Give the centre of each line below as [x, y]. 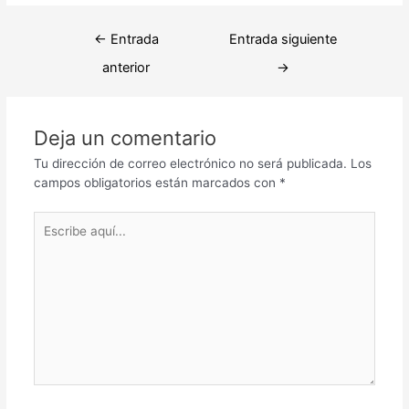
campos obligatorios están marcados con [156, 182]
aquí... [50, 239]
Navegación [82, 32]
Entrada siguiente [283, 40]
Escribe [54, 220]
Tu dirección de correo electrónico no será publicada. [190, 163]
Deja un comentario [125, 137]
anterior [126, 68]
